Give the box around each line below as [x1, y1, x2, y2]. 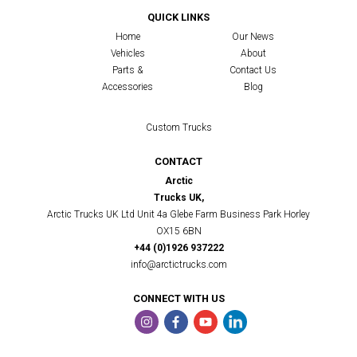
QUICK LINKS [147, 11, 210, 24]
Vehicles [110, 48, 145, 60]
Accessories [102, 81, 154, 93]
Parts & [112, 65, 143, 76]
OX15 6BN [155, 226, 202, 237]
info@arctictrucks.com [130, 259, 227, 271]
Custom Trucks [145, 122, 212, 134]
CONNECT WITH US [132, 292, 225, 305]
